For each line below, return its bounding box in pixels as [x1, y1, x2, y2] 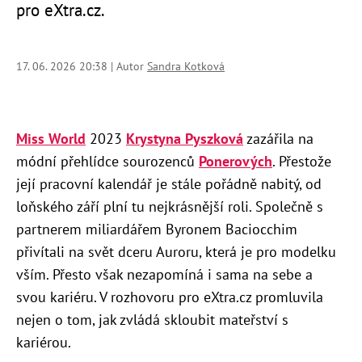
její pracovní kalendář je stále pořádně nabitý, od [16, 174, 322, 193]
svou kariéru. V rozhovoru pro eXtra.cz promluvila [16, 287, 323, 306]
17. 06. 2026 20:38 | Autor [16, 58, 147, 74]
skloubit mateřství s [164, 309, 288, 329]
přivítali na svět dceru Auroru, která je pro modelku [16, 242, 336, 261]
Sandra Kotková [147, 58, 225, 74]
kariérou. [16, 332, 71, 351]
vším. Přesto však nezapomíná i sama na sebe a [16, 264, 313, 284]
